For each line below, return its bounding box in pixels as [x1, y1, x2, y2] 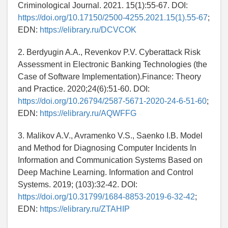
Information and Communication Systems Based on [18, 155, 203, 164]
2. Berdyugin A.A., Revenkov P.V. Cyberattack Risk [18, 47, 201, 56]
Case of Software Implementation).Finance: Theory [18, 72, 201, 81]
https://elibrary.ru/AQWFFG [40, 108, 136, 118]
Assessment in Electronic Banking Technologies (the [18, 60, 207, 69]
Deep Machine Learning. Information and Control [18, 167, 193, 177]
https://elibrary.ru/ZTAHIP [40, 204, 130, 213]
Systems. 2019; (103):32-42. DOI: [18, 180, 137, 189]
